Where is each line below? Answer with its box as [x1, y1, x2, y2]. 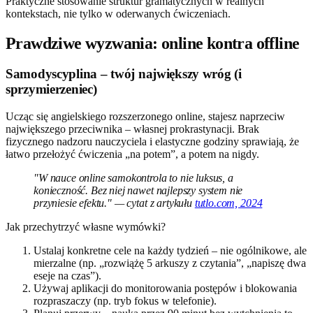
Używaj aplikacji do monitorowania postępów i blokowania [34, 282, 297, 295]
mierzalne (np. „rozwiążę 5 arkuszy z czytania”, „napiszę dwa [34, 257, 306, 270]
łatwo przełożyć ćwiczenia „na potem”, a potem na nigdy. [6, 148, 259, 161]
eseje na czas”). [34, 270, 101, 282]
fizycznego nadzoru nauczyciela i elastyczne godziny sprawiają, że [6, 136, 299, 148]
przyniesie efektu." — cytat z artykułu [34, 197, 195, 210]
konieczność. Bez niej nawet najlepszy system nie [34, 184, 243, 197]
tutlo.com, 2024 [194, 197, 263, 210]
